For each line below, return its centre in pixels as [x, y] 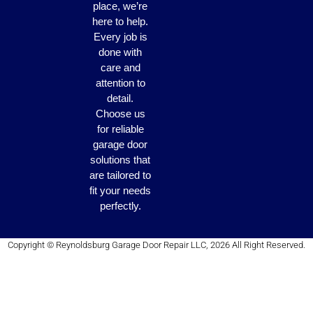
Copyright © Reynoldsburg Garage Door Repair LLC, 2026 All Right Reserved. [156, 245]
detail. [121, 99]
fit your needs [121, 191]
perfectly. [120, 206]
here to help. [121, 22]
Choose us [120, 114]
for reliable [120, 129]
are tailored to [121, 175]
